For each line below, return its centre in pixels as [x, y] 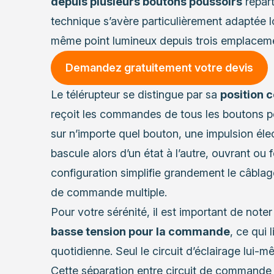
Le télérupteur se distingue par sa [135, 95]
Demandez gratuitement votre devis [159, 68]
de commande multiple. [109, 193]
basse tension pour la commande [140, 232]
